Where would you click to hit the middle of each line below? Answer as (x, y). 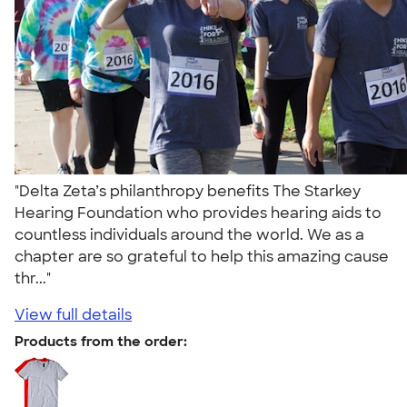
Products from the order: (101, 341)
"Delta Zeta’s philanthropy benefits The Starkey (188, 191)
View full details (73, 314)
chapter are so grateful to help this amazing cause (202, 256)
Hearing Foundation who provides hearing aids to (198, 213)
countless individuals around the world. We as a (189, 234)
